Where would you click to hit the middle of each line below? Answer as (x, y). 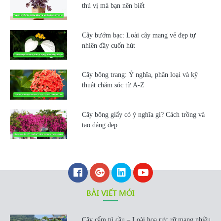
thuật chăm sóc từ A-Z (113, 85)
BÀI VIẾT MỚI (110, 193)
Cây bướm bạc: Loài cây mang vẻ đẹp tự (139, 35)
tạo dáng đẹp (99, 125)
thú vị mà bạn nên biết (113, 6)
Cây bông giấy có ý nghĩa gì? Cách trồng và (143, 114)
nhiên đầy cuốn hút (108, 45)
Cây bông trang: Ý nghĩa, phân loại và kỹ (140, 75)
